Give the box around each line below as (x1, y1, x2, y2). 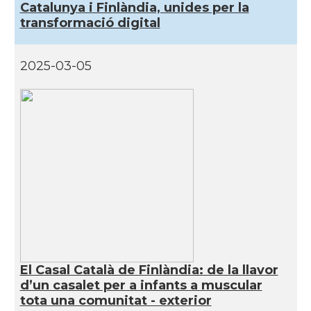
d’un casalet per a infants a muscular (19, 278, 262, 293)
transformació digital (19, 15, 160, 31)
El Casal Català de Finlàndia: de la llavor (19, 262, 278, 278)
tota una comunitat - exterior (19, 293, 212, 308)
